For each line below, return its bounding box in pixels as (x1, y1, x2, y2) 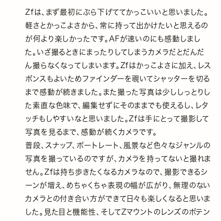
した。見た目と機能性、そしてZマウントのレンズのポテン (25, 208, 211, 216)
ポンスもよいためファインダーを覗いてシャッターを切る (25, 74, 211, 82)
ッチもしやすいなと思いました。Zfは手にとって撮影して (25, 114, 210, 122)
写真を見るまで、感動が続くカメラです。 (25, 128, 158, 136)
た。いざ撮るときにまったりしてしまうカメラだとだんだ (25, 48, 205, 56)
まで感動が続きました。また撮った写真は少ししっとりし (25, 88, 211, 96)
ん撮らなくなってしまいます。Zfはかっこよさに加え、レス (25, 61, 212, 69)
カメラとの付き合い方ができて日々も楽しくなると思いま (25, 194, 211, 202)
